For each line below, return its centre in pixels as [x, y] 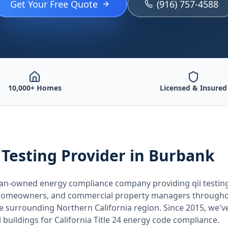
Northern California [94, 208]
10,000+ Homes [35, 88]
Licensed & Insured [193, 88]
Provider [93, 155]
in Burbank [172, 155]
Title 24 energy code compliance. [155, 220]
